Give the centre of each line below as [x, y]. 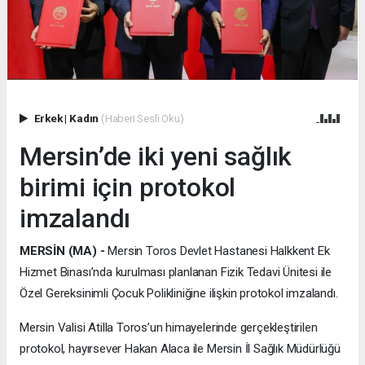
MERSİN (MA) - [62, 251]
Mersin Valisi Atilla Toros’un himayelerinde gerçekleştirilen [169, 328]
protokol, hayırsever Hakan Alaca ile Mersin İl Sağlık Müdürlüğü [180, 349]
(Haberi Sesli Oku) [142, 119]
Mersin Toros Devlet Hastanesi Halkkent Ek [217, 251]
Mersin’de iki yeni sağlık [156, 157]
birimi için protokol [128, 188]
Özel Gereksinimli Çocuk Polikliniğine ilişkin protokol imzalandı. [179, 294]
